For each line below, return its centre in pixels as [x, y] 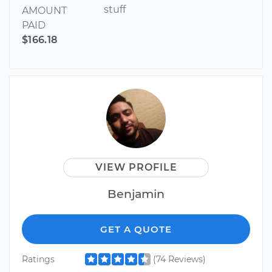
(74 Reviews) [179, 259]
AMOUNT [44, 10]
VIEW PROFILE [136, 167]
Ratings [38, 259]
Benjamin [136, 193]
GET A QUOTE [136, 229]
